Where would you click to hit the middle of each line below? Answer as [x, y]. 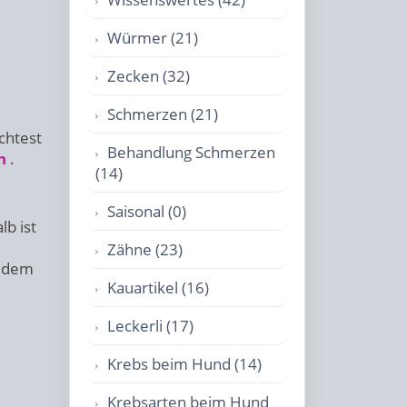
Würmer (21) [153, 38]
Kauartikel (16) [158, 288]
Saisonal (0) [147, 211]
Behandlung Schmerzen [191, 152]
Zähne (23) [145, 249]
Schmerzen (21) [163, 114]
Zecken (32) [149, 76]
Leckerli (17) [150, 326]
